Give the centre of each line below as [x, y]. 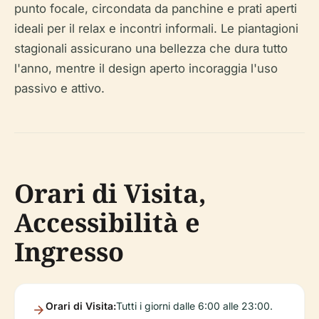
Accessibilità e [107, 223]
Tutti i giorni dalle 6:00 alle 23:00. [194, 306]
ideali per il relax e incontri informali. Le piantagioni [156, 28]
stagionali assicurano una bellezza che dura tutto [151, 48]
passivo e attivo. [59, 88]
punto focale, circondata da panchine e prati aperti [156, 9]
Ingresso [69, 252]
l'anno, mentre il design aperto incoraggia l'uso [146, 68]
